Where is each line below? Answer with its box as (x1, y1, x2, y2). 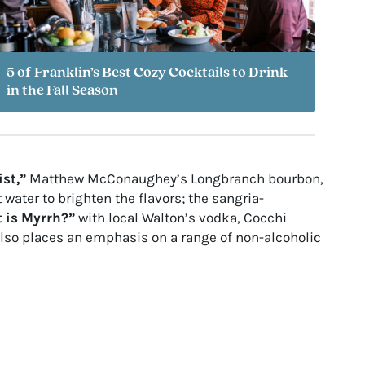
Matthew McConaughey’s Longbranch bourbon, (25, 169, 323, 187)
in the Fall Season (6, 83, 118, 99)
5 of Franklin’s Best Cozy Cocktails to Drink (6, 65, 288, 81)
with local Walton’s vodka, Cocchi (74, 209, 287, 226)
